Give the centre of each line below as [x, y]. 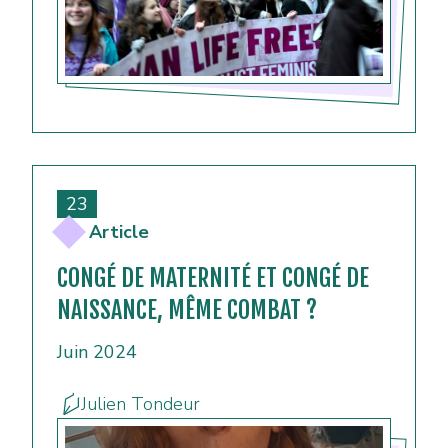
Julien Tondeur [140, 404]
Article [119, 232]
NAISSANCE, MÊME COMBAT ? [187, 310]
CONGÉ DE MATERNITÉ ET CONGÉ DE [213, 278]
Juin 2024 [97, 352]
